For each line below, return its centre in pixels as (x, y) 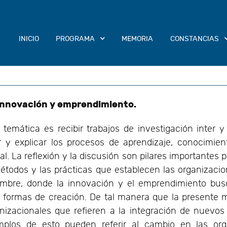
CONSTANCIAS (194, 39)
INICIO (29, 39)
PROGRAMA (75, 39)
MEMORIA (138, 39)
